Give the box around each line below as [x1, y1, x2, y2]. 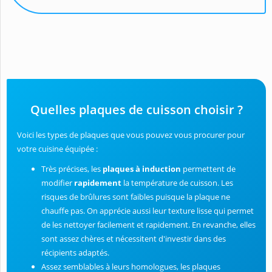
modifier [41, 177, 74, 189]
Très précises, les [41, 163, 103, 175]
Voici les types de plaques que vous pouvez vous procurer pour [17, 129, 245, 141]
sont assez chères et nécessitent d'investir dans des [41, 233, 226, 245]
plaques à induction [103, 163, 183, 175]
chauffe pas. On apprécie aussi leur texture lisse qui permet [41, 205, 254, 217]
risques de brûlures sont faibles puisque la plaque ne [41, 191, 230, 203]
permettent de [183, 163, 236, 175]
